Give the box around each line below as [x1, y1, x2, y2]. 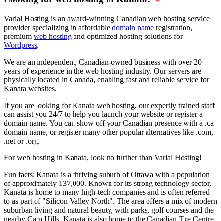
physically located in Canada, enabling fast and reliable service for [4, 75, 209, 84]
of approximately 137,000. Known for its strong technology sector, [4, 179, 211, 188]
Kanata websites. [4, 84, 57, 93]
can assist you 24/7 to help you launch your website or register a [4, 110, 203, 119]
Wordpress [4, 41, 37, 50]
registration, [154, 23, 192, 32]
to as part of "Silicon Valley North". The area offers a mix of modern [4, 197, 217, 206]
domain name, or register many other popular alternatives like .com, [4, 128, 213, 137]
